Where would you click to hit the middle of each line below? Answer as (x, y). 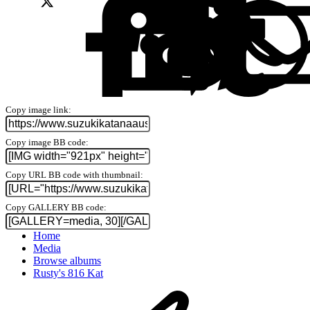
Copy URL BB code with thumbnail (73, 174)
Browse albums (67, 260)
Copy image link (37, 109)
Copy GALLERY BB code (55, 207)
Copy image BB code (46, 142)
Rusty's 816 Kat (68, 273)
